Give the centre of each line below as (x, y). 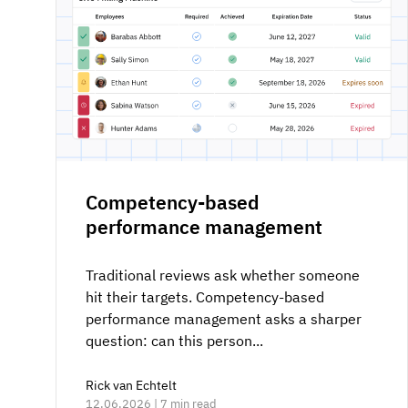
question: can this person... (174, 340)
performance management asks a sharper (224, 318)
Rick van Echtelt (131, 385)
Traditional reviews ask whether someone (223, 275)
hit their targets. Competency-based (205, 296)
